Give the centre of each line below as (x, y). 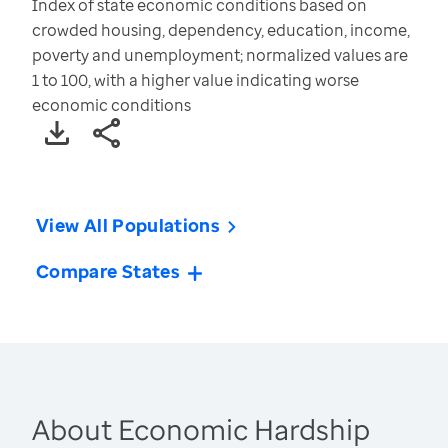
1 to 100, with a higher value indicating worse (195, 80)
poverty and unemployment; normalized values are (220, 55)
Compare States (108, 271)
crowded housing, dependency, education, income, (221, 30)
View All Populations (128, 225)
